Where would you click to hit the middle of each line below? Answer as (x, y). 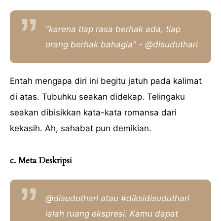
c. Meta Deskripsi (41, 161)
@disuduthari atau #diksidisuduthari (117, 198)
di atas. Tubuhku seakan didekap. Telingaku (97, 97)
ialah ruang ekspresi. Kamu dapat (112, 213)
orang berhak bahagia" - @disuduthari (122, 44)
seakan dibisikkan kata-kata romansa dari (93, 113)
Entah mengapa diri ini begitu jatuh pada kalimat (106, 81)
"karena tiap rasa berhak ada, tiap (113, 29)
